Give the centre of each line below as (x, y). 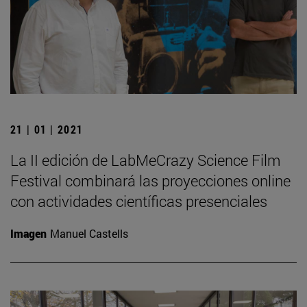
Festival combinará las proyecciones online (150, 181)
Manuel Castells (89, 234)
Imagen (28, 234)
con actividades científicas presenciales (139, 201)
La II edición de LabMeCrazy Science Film (146, 160)
